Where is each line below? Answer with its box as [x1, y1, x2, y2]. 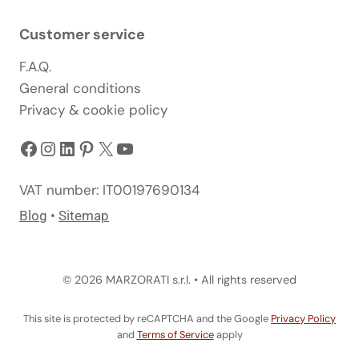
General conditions [19, 79, 141, 97]
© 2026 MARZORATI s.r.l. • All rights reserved [63, 272, 296, 287]
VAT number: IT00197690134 [19, 181, 200, 200]
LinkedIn [57, 135, 131, 160]
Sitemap [58, 208, 109, 224]
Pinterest [76, 135, 156, 160]
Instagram [38, 135, 125, 160]
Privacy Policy [271, 312, 336, 325]
